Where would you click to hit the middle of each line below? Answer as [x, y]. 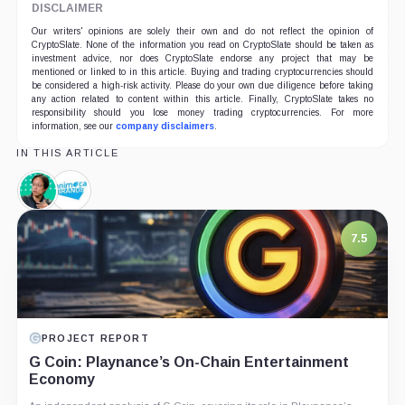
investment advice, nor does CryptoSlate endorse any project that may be [202, 58]
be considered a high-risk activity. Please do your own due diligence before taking [202, 85]
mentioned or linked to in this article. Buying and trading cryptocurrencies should [202, 71]
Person [60, 226]
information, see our [73, 126]
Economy [61, 379]
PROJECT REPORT [95, 338]
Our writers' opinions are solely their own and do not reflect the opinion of [202, 31]
